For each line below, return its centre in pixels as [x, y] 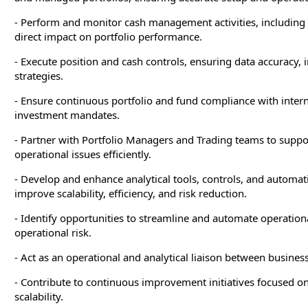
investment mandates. [67, 114]
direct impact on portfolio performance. [109, 36]
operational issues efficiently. [83, 154]
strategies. [39, 75]
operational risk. [53, 232]
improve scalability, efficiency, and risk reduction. [131, 193]
